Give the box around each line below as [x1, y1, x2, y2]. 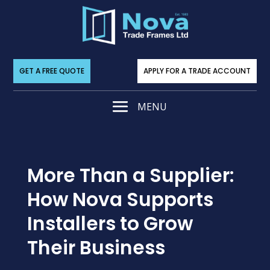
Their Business [27, 234, 165, 262]
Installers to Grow [27, 210, 193, 237]
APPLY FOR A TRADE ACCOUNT [143, 66, 251, 77]
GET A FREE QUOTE [19, 66, 85, 77]
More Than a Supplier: [27, 162, 234, 189]
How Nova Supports [27, 186, 213, 213]
